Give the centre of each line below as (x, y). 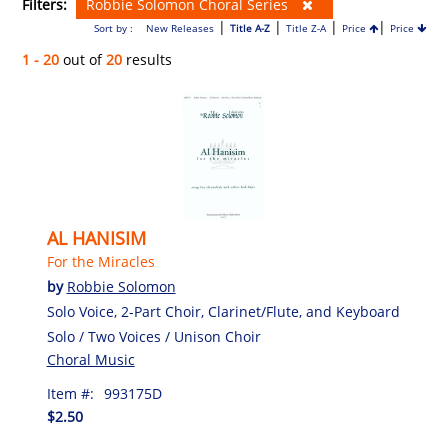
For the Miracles (100, 261)
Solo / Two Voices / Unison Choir (153, 336)
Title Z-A (305, 28)
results (147, 60)
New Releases (179, 28)
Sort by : (114, 28)
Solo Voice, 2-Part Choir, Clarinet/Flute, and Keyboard (223, 311)
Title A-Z (249, 28)
